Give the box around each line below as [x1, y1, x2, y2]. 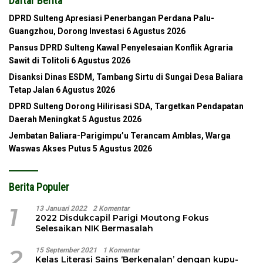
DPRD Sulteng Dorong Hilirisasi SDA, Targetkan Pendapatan [9, 101, 244, 111]
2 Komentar [93, 204, 129, 213]
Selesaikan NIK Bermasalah [35, 222, 153, 234]
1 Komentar [103, 245, 139, 254]
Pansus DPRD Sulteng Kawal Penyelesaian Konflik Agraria [9, 42, 233, 52]
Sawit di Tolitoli [9, 55, 69, 65]
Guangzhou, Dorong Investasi [9, 26, 124, 36]
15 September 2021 [35, 245, 97, 254]
